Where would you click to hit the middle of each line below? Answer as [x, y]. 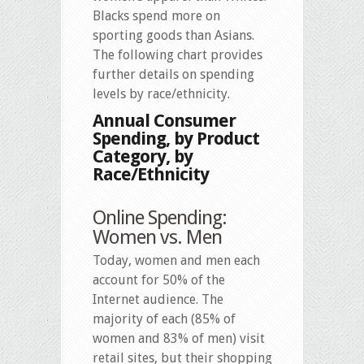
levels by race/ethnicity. [161, 94]
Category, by [143, 157]
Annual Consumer [164, 121]
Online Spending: [160, 218]
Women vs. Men [157, 238]
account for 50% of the [159, 280]
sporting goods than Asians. [173, 36]
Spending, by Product [176, 139]
